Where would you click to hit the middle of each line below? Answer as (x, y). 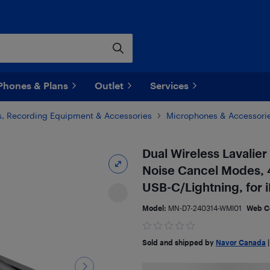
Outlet (109, 85)
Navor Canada (240, 242)
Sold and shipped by (179, 242)
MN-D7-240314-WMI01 (205, 208)
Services (169, 85)
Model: (155, 208)
